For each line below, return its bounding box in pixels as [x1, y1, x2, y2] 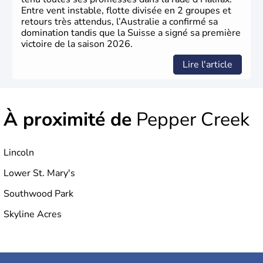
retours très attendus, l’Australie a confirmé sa [21, 15, 218, 29]
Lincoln [4, 146, 34, 160]
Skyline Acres [4, 208, 62, 221]
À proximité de [4, 107, 131, 133]
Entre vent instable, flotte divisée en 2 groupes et [21, 4, 231, 18]
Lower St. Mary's [4, 167, 75, 180]
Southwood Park [4, 187, 73, 201]
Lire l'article [183, 58, 232, 72]
